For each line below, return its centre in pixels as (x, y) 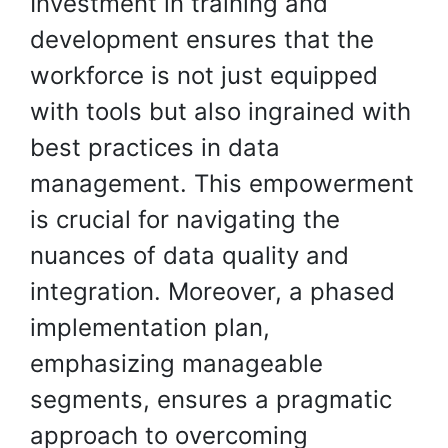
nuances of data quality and (189, 255)
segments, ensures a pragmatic (211, 399)
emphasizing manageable (176, 363)
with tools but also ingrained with (220, 111)
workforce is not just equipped (204, 75)
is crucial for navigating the (185, 219)
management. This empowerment (222, 183)
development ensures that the (202, 39)
